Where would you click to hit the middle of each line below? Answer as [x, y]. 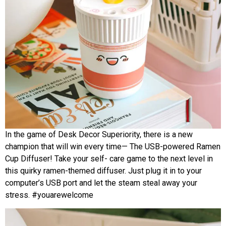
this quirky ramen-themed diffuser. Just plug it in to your [103, 171]
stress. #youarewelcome [49, 195]
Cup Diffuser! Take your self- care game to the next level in [109, 158]
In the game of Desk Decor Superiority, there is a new [99, 134]
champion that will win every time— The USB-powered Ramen [113, 146]
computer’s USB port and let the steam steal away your [101, 183]
